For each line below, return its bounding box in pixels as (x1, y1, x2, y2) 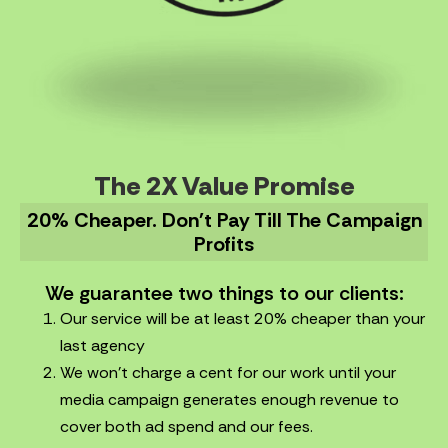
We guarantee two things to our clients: (44, 280, 404, 307)
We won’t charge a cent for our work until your (60, 362, 396, 384)
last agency (60, 335, 145, 357)
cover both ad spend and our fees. (60, 416, 313, 438)
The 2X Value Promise (93, 169, 355, 204)
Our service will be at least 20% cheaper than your (60, 308, 425, 330)
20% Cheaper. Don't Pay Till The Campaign (26, 207, 422, 234)
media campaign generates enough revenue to (60, 389, 399, 411)
